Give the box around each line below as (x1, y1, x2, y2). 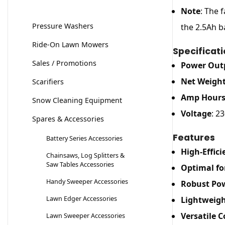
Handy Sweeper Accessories (46, 177, 128, 186)
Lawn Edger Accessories (46, 194, 117, 203)
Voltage (180, 108, 211, 120)
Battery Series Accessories (46, 134, 123, 143)
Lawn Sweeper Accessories (46, 211, 125, 220)
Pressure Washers (32, 21, 93, 31)
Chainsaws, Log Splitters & (46, 151, 125, 160)
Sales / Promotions (32, 58, 96, 68)
